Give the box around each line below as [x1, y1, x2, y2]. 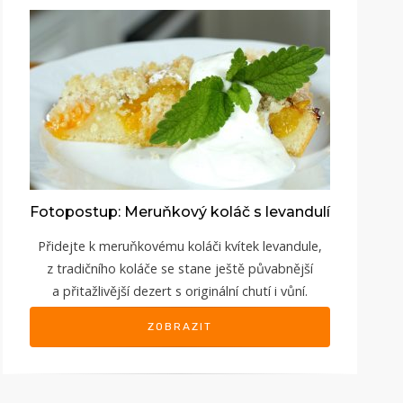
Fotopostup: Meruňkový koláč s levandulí [30, 202, 330, 220]
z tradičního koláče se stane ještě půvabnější [47, 259, 313, 277]
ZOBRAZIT [148, 319, 212, 333]
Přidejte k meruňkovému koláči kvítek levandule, [38, 237, 322, 255]
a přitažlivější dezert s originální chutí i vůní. [52, 282, 308, 300]
